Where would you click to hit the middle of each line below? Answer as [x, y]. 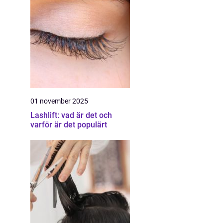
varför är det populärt [69, 125]
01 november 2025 [59, 101]
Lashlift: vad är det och [71, 115]
